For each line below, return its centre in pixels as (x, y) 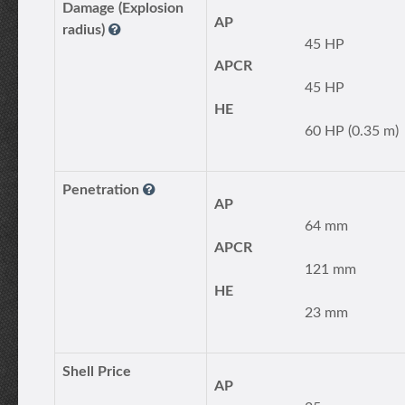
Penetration (103, 190)
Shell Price (97, 372)
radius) (85, 30)
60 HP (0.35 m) (352, 131)
